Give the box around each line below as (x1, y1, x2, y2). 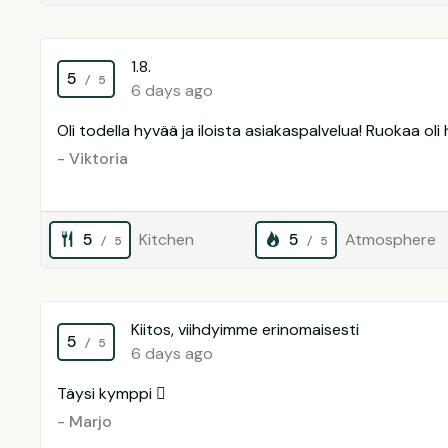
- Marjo (57, 411, 112, 432)
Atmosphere (344, 229, 436, 250)
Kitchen (139, 229, 194, 250)
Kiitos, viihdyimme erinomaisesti (131, 319, 359, 340)
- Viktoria (57, 148, 128, 169)
